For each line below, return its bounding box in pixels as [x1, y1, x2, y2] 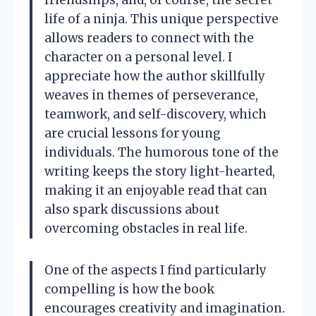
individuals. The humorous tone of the [44, 145, 279, 161]
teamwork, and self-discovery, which [44, 107, 267, 123]
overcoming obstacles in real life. [44, 221, 248, 237]
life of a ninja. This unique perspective [44, 11, 279, 28]
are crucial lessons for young [44, 126, 221, 142]
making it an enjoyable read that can [44, 183, 267, 199]
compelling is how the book [44, 281, 214, 298]
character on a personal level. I [44, 49, 232, 66]
